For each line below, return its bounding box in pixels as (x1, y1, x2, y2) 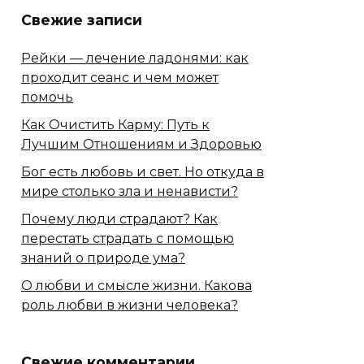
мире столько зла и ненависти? (21, 184, 238, 200)
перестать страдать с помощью (21, 231, 234, 247)
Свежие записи (21, 11, 142, 28)
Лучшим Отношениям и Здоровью (21, 136, 262, 153)
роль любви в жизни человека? (21, 297, 238, 314)
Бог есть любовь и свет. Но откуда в (21, 164, 264, 180)
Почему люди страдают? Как (21, 211, 218, 227)
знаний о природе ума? (21, 250, 185, 266)
